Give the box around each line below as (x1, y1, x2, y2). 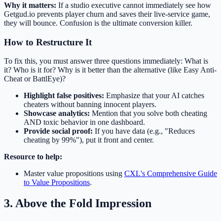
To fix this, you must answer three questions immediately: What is (4, 57, 208, 66)
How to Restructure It (4, 37, 92, 47)
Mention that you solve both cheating (90, 109, 207, 118)
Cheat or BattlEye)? (4, 74, 66, 83)
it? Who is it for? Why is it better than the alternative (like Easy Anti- (4, 66, 217, 74)
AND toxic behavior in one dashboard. (24, 118, 145, 127)
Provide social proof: (24, 127, 93, 136)
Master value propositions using (24, 169, 124, 178)
